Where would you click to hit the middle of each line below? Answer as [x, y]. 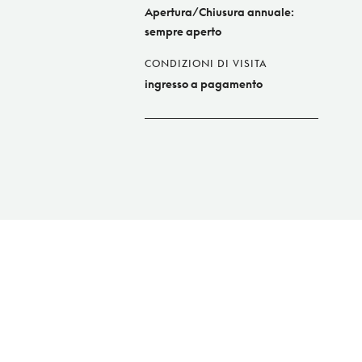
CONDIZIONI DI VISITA [206, 64]
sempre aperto [183, 32]
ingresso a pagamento [204, 84]
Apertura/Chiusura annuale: [219, 12]
